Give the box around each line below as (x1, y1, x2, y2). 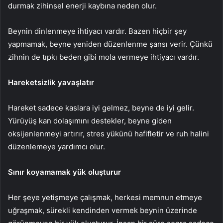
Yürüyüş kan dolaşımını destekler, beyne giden (8, 115, 172, 125)
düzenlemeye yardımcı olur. (8, 141, 107, 151)
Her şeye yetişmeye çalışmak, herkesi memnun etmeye (8, 192, 202, 202)
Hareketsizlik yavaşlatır (8, 77, 94, 87)
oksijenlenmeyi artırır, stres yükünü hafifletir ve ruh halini (8, 128, 209, 138)
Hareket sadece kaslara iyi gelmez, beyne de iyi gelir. (8, 103, 194, 112)
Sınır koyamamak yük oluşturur (8, 167, 121, 177)
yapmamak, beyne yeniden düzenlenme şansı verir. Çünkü (8, 39, 213, 49)
